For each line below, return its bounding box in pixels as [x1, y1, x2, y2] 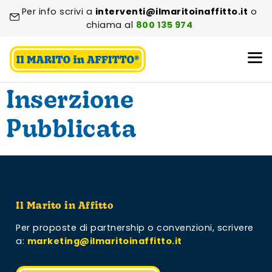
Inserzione [6, 89, 134, 114]
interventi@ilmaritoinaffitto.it [95, 5, 248, 18]
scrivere [217, 221, 254, 234]
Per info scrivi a [21, 5, 95, 18]
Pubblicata [6, 118, 137, 143]
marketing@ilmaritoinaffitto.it [27, 234, 182, 247]
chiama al [86, 19, 136, 31]
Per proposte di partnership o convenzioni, [16, 221, 217, 234]
